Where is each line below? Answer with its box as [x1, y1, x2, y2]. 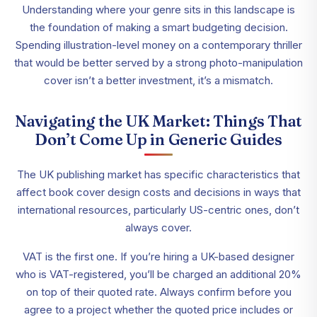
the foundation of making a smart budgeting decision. [29, 21, 288, 35]
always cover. [125, 221, 192, 235]
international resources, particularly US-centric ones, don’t [18, 203, 299, 217]
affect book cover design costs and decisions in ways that [16, 185, 301, 200]
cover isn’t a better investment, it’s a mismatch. [44, 74, 273, 88]
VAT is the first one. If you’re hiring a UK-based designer [23, 250, 294, 264]
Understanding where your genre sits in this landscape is [22, 3, 295, 17]
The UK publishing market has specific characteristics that [17, 168, 300, 182]
